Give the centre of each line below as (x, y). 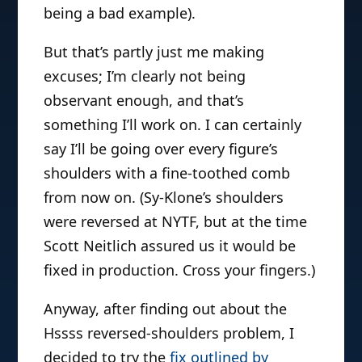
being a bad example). (120, 13)
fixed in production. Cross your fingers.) (180, 269)
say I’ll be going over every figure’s (161, 148)
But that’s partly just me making (154, 51)
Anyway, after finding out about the (166, 308)
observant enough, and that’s (144, 100)
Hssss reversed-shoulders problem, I (169, 333)
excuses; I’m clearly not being (145, 76)
